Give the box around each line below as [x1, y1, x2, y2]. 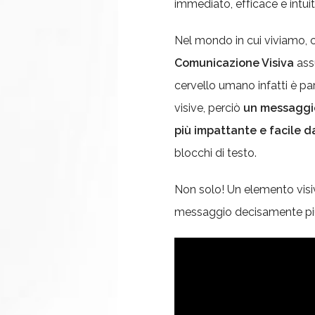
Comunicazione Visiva [174, 56, 294, 70]
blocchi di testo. [174, 146, 257, 160]
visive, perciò [174, 101, 243, 115]
